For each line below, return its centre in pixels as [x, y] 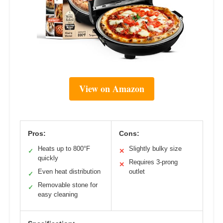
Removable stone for [68, 185]
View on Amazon [111, 88]
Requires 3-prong [153, 162]
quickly [48, 158]
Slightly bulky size [155, 148]
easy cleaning [58, 194]
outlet [137, 171]
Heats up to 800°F [64, 148]
